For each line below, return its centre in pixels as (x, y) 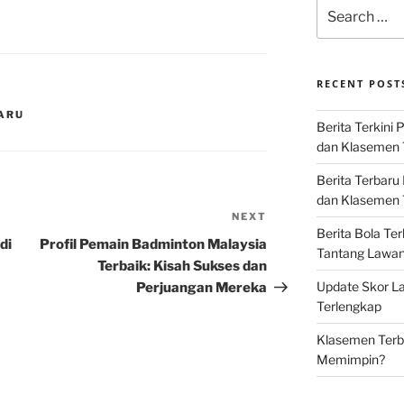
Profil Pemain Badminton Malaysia (154, 245)
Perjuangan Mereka (202, 288)
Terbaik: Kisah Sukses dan (183, 266)
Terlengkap (349, 307)
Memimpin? (350, 360)
